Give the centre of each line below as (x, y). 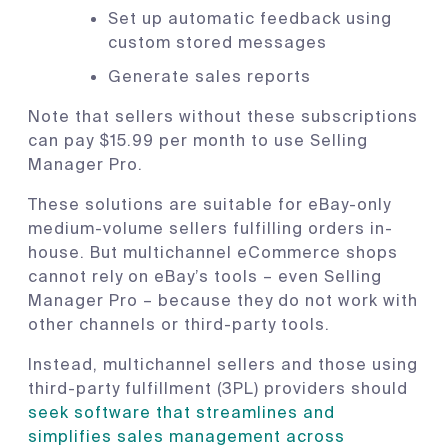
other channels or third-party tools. (181, 324)
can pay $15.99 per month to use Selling (198, 140)
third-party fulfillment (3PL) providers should (218, 388)
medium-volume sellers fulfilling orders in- (210, 228)
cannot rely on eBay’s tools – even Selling (205, 276)
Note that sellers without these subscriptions (223, 116)
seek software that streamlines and (181, 412)
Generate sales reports (209, 76)
